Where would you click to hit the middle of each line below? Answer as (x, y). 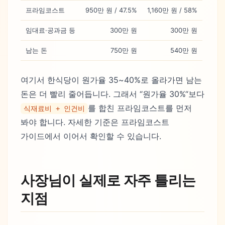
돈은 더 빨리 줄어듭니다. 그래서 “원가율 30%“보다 (113, 94)
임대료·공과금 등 (50, 30)
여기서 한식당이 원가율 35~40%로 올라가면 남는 (111, 80)
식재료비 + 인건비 (54, 108)
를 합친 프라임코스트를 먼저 (140, 108)
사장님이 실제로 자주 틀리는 (108, 180)
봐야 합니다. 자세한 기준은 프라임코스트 (95, 122)
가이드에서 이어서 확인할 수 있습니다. (91, 136)
